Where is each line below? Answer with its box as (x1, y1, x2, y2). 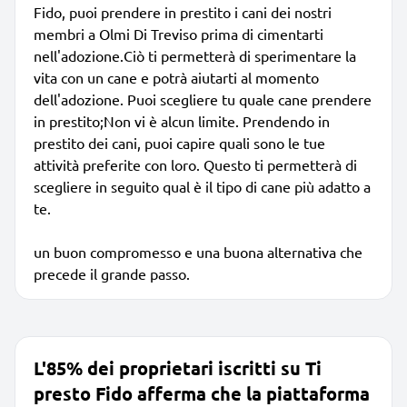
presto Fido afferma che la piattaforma (34, 381, 370, 405)
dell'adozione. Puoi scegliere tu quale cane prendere (34, 89, 372, 108)
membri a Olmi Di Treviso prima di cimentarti (34, 24, 323, 43)
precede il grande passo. (34, 263, 190, 283)
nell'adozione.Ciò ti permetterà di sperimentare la (34, 45, 356, 65)
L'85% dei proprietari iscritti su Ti (34, 355, 322, 380)
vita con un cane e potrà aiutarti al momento (34, 67, 319, 86)
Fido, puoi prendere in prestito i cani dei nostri (34, 2, 332, 21)
